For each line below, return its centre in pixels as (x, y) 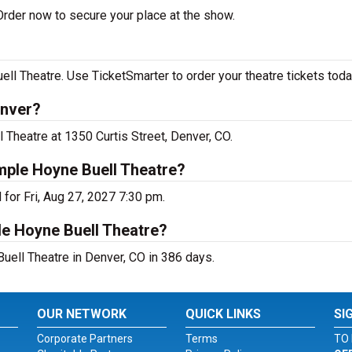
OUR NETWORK (82, 314)
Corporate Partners (85, 339)
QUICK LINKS (223, 314)
